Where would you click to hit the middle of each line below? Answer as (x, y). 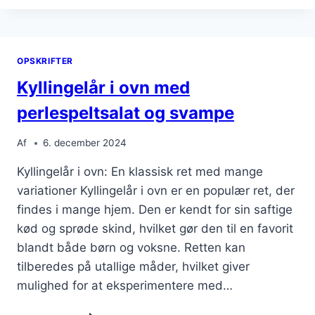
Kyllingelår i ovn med (103, 88)
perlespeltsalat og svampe (126, 113)
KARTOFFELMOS (112, 32)
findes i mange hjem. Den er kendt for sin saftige (155, 210)
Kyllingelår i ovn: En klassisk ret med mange (140, 172)
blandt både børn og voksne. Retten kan (131, 248)
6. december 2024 (85, 143)
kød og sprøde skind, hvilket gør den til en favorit (155, 229)
